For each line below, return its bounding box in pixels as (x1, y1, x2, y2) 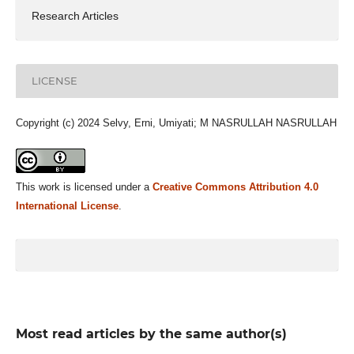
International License (15, 199, 119, 212)
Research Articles (31, 9, 119, 22)
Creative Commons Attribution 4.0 (152, 180, 318, 193)
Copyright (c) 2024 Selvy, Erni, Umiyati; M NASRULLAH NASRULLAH (15, 116, 337, 129)
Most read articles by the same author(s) (15, 326, 287, 341)
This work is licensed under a (15, 180, 153, 193)
